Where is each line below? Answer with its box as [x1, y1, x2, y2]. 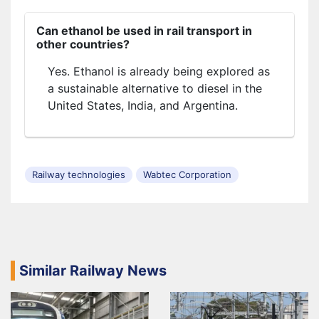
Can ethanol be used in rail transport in [36, 23, 252, 38]
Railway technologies [32, 168, 125, 180]
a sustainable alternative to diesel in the [48, 80, 262, 95]
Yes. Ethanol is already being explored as [48, 63, 270, 78]
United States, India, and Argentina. [48, 98, 238, 113]
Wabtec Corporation [143, 168, 231, 180]
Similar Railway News [19, 261, 167, 279]
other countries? [36, 36, 130, 51]
